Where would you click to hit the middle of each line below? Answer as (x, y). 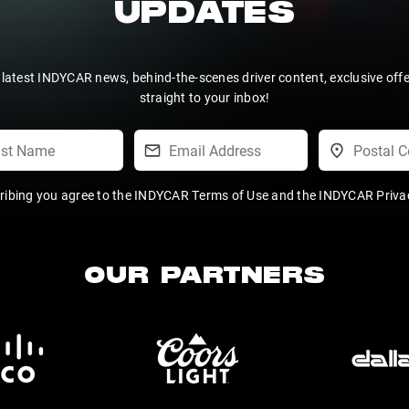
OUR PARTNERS (204, 278)
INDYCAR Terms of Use (201, 194)
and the (294, 194)
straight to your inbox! (204, 97)
